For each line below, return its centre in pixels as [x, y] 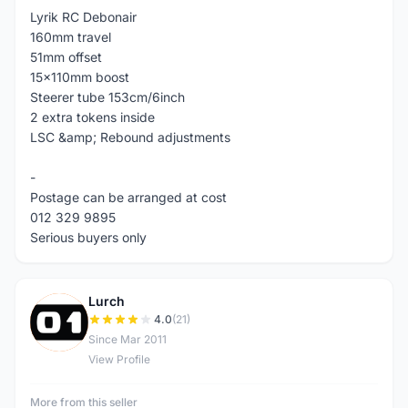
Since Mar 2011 [127, 339]
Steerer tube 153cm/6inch [107, 97]
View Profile [119, 359]
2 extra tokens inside [92, 117]
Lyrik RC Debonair [83, 17]
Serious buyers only [88, 237]
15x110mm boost [80, 77]
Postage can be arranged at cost [128, 197]
